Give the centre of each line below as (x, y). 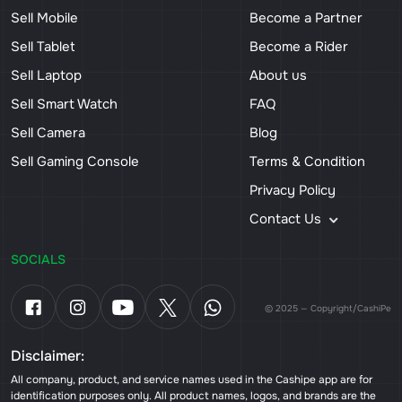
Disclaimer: (48, 356)
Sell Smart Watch (64, 105)
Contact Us (287, 219)
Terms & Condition (307, 162)
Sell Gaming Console (75, 162)
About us (278, 76)
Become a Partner (306, 18)
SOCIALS (38, 260)
